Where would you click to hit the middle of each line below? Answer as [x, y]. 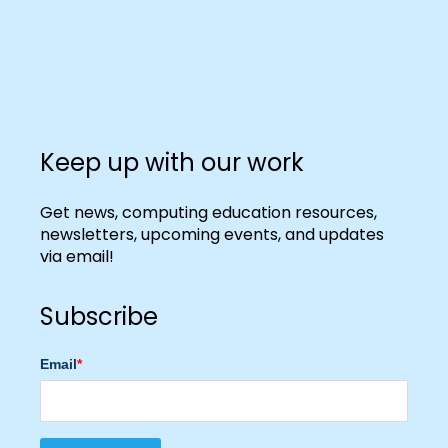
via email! [77, 256]
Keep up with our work [172, 163]
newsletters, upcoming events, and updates [212, 234]
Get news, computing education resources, [208, 212]
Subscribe [99, 316]
